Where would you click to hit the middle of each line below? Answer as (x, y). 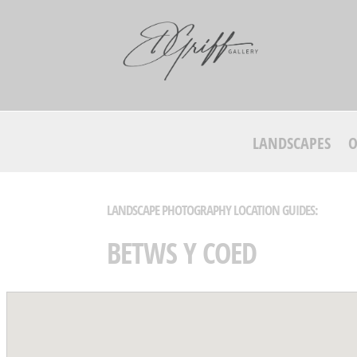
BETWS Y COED (182, 253)
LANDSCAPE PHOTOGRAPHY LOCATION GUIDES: (213, 210)
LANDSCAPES (292, 143)
